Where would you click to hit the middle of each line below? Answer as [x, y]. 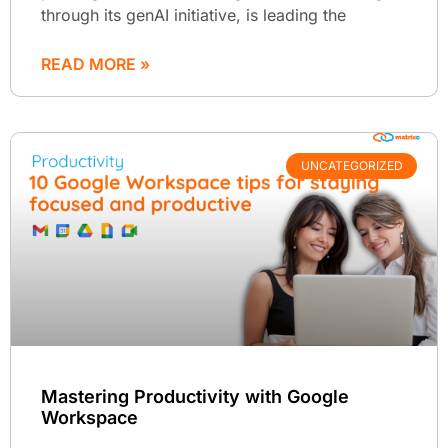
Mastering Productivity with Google [195, 396]
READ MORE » [95, 63]
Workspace [89, 417]
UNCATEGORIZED [351, 166]
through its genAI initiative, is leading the [193, 14]
